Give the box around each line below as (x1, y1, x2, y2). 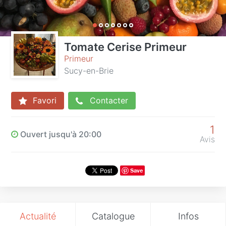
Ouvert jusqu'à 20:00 (18, 129, 101, 139)
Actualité (19, 210, 56, 221)
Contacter (87, 95, 128, 105)
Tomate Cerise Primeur (64, 40, 187, 53)
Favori (30, 95, 56, 105)
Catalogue (91, 210, 135, 221)
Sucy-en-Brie (64, 66, 114, 76)
